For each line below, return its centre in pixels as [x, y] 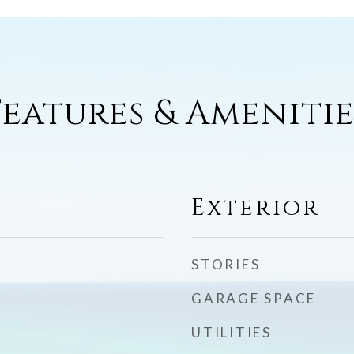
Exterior [256, 208]
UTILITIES [232, 332]
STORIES [226, 264]
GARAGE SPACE [254, 298]
